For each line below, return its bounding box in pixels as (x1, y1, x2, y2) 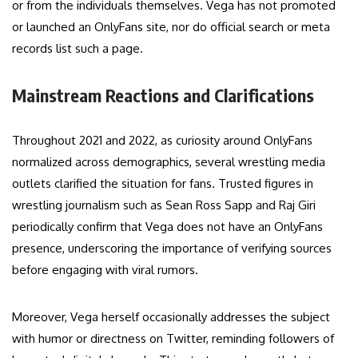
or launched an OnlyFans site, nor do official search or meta (12, 19, 330, 35)
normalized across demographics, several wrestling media (12, 154, 325, 170)
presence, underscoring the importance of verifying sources (12, 241, 332, 257)
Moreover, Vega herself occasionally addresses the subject (12, 309, 330, 325)
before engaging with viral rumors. (12, 262, 198, 278)
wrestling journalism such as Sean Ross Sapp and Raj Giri (12, 197, 316, 213)
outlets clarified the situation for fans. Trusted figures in (12, 176, 313, 192)
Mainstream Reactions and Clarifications (12, 84, 314, 107)
